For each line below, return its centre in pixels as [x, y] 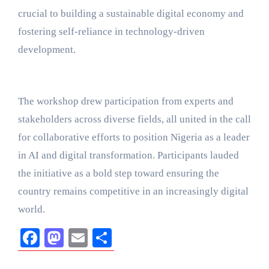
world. [31, 209]
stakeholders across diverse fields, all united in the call [134, 119]
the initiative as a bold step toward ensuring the [118, 173]
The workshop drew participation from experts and [125, 101]
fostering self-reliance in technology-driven [111, 32]
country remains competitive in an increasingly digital [133, 191]
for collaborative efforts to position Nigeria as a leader [134, 137]
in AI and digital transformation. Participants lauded [128, 155]
